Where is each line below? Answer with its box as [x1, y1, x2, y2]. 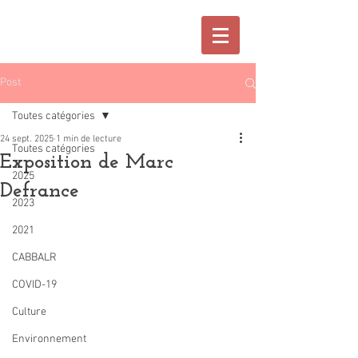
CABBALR [12, 251, 57, 265]
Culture [12, 305, 46, 319]
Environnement [12, 332, 86, 346]
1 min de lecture [56, 133, 121, 145]
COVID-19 [12, 278, 57, 292]
